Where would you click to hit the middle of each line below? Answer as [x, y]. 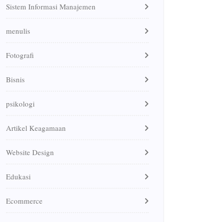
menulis [18, 30]
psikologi [20, 103]
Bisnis [15, 79]
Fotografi [20, 55]
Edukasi [18, 176]
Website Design [30, 152]
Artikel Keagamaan [36, 128]
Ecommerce [24, 200]
